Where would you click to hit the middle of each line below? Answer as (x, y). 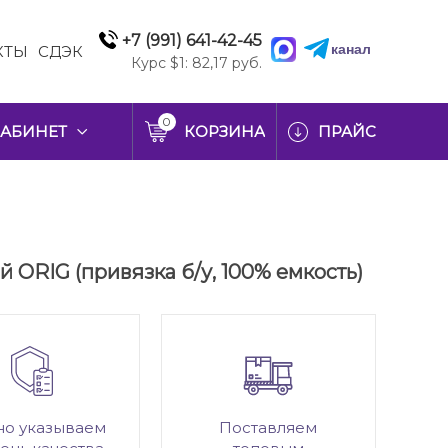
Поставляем (268, 427)
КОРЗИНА (224, 131)
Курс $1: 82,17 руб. (196, 63)
